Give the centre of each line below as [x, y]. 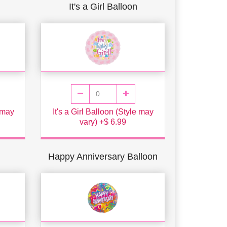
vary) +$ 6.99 [103, 122]
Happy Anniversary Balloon [103, 156]
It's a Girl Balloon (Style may [103, 111]
